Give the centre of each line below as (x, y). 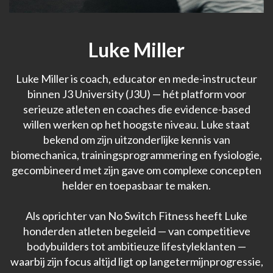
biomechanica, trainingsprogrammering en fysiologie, (136, 154)
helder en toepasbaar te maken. (136, 185)
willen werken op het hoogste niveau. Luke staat (136, 124)
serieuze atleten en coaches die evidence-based (136, 109)
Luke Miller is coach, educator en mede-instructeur (136, 78)
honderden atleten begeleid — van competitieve (136, 231)
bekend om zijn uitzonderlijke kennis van (136, 139)
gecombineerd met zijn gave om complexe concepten (136, 170)
